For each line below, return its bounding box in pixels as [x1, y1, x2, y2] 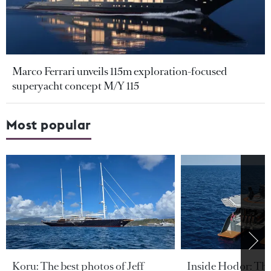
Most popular [6, 116, 91, 133]
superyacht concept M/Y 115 [12, 78, 139, 93]
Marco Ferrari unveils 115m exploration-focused [12, 64, 227, 79]
